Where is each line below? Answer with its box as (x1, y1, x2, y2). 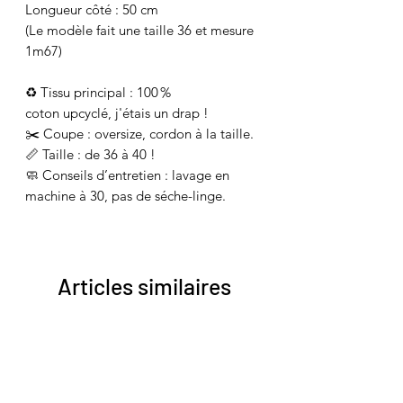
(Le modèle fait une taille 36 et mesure (25, 22, 254, 40)
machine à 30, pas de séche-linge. (25, 187, 226, 205)
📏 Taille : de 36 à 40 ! (25, 146, 156, 164)
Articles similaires (57, 273, 231, 300)
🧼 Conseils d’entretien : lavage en (25, 166, 229, 184)
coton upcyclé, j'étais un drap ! (25, 104, 209, 122)
